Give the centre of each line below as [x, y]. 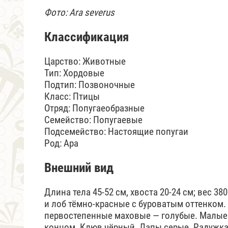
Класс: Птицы [72, 96]
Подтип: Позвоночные [90, 84]
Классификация [87, 37]
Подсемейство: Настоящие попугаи [116, 131]
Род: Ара [61, 143]
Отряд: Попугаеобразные [94, 108]
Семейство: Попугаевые [93, 120]
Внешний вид [79, 167]
